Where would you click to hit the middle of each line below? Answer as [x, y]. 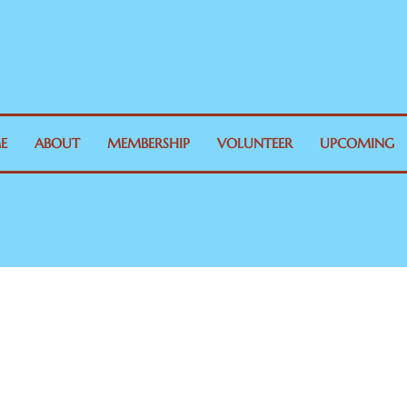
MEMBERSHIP [149, 143]
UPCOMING [357, 143]
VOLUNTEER [255, 143]
